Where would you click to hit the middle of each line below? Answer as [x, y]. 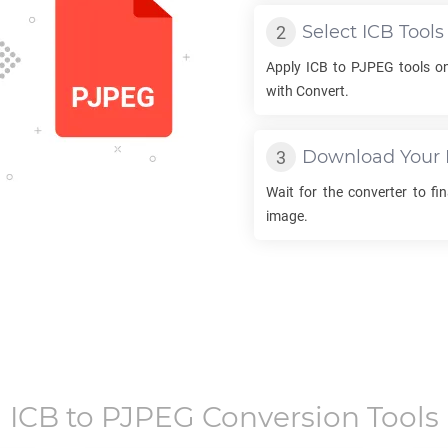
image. [287, 216]
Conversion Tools [316, 417]
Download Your [373, 157]
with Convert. [307, 91]
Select [332, 32]
